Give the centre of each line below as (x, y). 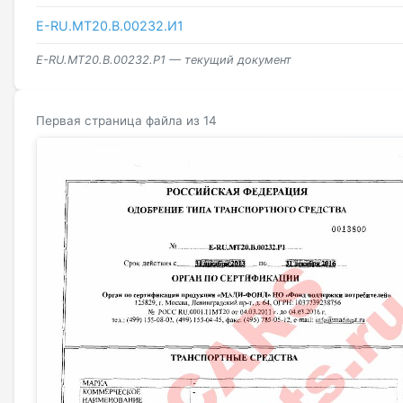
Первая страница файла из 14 (126, 120)
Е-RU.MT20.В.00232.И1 (110, 25)
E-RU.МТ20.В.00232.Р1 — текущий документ (164, 59)
